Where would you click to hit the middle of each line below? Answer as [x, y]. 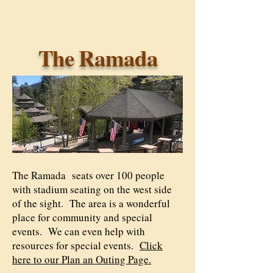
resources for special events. [76, 245]
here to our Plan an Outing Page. [82, 259]
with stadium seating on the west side [92, 189]
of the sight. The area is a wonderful [91, 203]
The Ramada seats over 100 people [88, 175]
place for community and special [82, 217]
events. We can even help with [79, 231]
